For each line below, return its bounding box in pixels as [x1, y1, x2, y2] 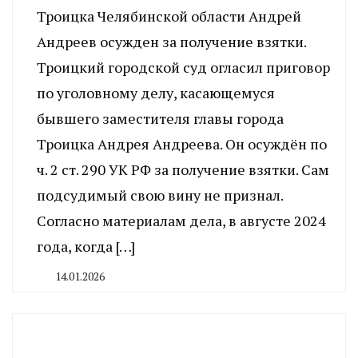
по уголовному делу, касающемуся [37, 82, 275, 102]
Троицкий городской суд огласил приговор [37, 57, 330, 77]
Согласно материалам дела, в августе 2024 [37, 210, 326, 230]
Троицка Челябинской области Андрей [37, 6, 301, 26]
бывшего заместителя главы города [37, 108, 284, 128]
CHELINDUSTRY [42, 284, 127, 300]
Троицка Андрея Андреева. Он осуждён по [37, 133, 327, 153]
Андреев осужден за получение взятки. [37, 31, 306, 51]
